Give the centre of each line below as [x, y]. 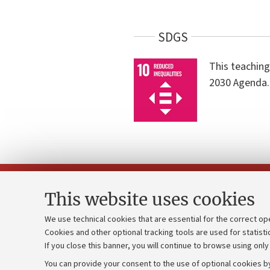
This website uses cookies [150, 199]
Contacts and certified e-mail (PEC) [97, 237]
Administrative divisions [74, 257]
